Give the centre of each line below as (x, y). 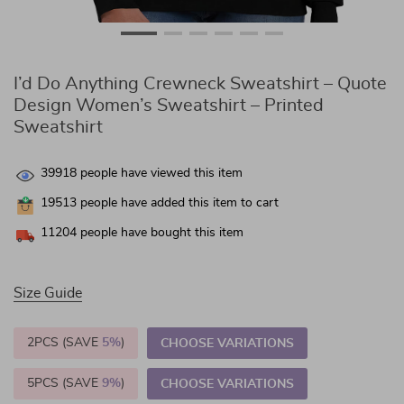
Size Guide (48, 293)
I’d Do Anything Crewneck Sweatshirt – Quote (200, 84)
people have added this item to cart (178, 203)
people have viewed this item (160, 174)
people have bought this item (160, 233)
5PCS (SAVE (64, 383)
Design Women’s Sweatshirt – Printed (169, 106)
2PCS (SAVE (64, 343)
